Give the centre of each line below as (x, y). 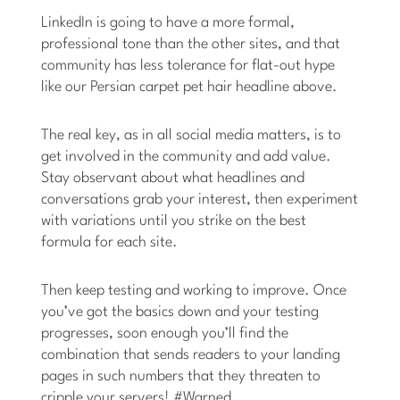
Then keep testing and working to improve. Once (194, 291)
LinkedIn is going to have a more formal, (168, 23)
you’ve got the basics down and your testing (180, 312)
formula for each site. (110, 243)
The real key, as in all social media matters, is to (192, 136)
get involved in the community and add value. (187, 157)
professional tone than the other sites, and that (191, 45)
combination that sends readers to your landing (191, 355)
